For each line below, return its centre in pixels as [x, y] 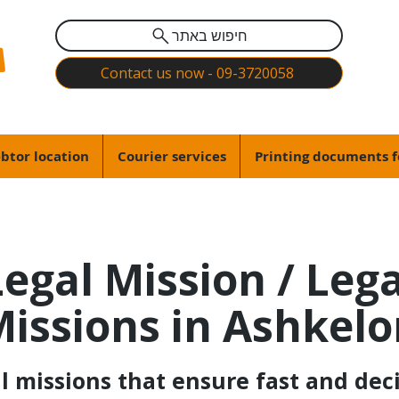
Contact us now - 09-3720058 [197, 73]
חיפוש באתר [210, 36]
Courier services [171, 156]
